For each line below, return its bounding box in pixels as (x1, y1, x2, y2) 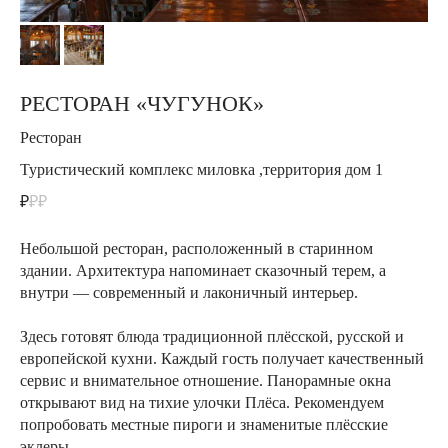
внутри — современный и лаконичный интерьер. (20, 284, 358, 302)
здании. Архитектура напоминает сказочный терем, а (20, 262, 386, 280)
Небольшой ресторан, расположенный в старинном (20, 240, 373, 258)
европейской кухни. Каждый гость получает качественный (20, 350, 424, 368)
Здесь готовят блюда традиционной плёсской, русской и (20, 328, 404, 346)
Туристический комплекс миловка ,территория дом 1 (20, 161, 383, 179)
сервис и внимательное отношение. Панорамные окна (20, 372, 391, 390)
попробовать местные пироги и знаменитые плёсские (20, 416, 388, 434)
